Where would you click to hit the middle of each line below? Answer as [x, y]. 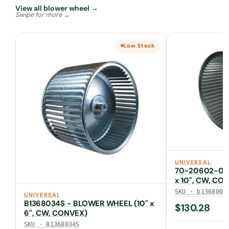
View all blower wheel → [57, 8]
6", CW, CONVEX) [56, 213]
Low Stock [139, 46]
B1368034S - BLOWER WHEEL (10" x [89, 204]
